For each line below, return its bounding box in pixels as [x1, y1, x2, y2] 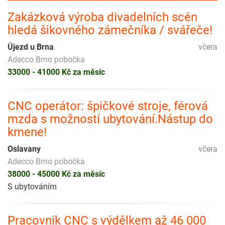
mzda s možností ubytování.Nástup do [8, 112, 213, 127]
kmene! [8, 125, 47, 140]
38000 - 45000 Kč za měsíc [8, 169, 105, 179]
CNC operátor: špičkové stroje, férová [8, 99, 208, 114]
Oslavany [8, 144, 41, 154]
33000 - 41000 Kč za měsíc [8, 67, 105, 77]
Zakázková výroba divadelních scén [8, 10, 197, 25]
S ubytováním [8, 182, 57, 192]
